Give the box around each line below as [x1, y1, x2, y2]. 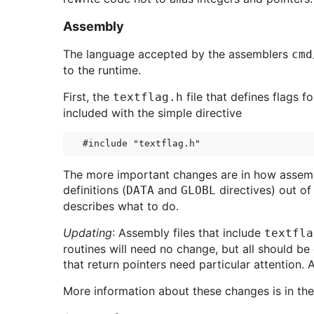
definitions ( [63, 183, 126, 197]
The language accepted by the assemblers [63, 47, 292, 61]
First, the [63, 90, 113, 104]
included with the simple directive [63, 106, 242, 120]
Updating [63, 226, 112, 240]
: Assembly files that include [112, 226, 264, 240]
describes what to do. [63, 199, 179, 213]
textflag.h [113, 90, 183, 104]
